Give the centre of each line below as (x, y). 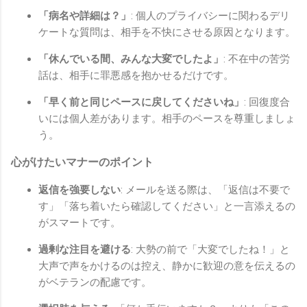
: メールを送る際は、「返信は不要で (205, 190)
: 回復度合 (267, 102)
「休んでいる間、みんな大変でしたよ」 (131, 59)
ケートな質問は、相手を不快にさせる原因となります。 (167, 33)
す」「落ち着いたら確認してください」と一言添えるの (167, 207)
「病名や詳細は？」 (85, 16)
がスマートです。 (79, 223)
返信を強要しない (79, 190)
